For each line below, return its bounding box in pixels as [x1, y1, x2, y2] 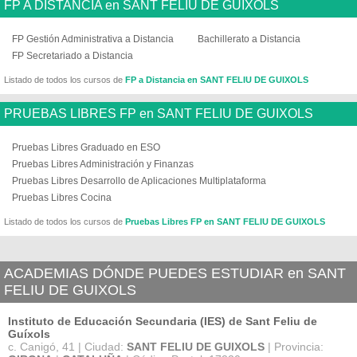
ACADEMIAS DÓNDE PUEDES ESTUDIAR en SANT [4, 265, 346, 281]
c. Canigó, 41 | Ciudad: [8, 340, 127, 353]
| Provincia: [265, 340, 324, 353]
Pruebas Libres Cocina [12, 192, 112, 203]
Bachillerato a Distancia [198, 33, 300, 45]
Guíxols [8, 328, 50, 340]
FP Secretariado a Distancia [12, 50, 133, 61]
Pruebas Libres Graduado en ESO [12, 142, 160, 153]
